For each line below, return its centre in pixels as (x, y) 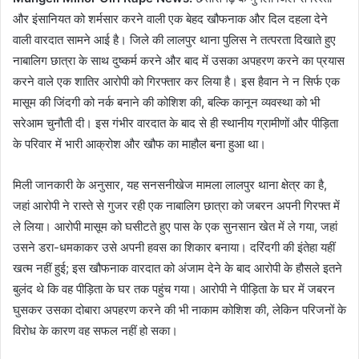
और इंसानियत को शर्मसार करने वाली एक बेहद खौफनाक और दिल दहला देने (170, 19)
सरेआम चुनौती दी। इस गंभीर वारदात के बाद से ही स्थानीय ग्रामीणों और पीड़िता (175, 123)
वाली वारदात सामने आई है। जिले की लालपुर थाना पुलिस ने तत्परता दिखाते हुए (174, 40)
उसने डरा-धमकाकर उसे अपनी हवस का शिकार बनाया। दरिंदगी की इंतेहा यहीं (174, 248)
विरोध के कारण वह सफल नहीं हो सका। (95, 331)
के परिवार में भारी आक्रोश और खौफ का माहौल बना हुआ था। (139, 144)
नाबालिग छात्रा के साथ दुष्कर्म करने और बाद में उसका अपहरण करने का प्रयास (179, 61)
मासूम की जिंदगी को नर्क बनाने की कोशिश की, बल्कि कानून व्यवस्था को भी (166, 103)
